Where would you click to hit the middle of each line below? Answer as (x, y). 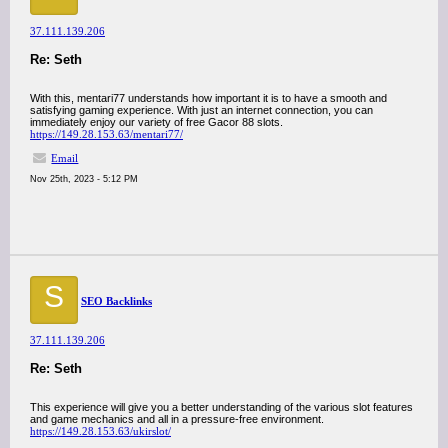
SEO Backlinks (116, 301)
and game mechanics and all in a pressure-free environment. (177, 419)
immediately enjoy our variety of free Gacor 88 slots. (156, 122)
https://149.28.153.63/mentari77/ (106, 134)
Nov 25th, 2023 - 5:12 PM (84, 179)
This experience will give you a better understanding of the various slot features (221, 407)
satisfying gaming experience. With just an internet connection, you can (201, 110)
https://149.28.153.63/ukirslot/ (100, 431)
